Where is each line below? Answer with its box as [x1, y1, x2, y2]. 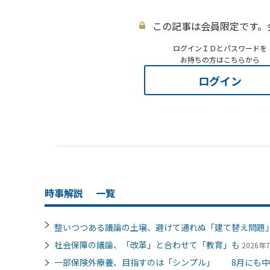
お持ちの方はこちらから [180, 54, 260, 64]
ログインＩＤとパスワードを [173, 42, 267, 53]
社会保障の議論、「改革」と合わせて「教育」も [54, 238, 240, 251]
